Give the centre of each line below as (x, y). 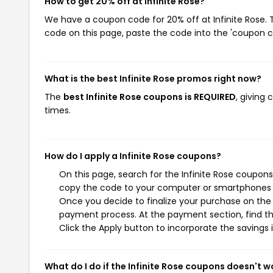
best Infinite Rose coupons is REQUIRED (150, 97)
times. (58, 110)
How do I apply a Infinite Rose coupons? (133, 156)
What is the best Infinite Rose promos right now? (153, 79)
